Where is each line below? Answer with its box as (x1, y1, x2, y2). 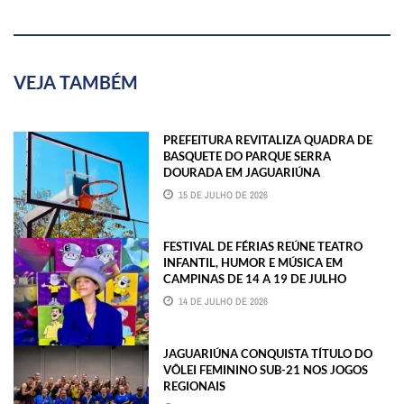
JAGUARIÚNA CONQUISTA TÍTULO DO (163, 345, 372, 361)
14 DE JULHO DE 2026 (179, 295, 268, 308)
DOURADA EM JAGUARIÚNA (163, 165, 320, 179)
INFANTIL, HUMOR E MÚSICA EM (163, 255, 343, 271)
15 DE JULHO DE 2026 (179, 188, 268, 201)
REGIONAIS (163, 378, 225, 393)
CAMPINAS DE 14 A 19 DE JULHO (163, 271, 346, 287)
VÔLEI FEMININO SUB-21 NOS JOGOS (163, 362, 368, 377)
